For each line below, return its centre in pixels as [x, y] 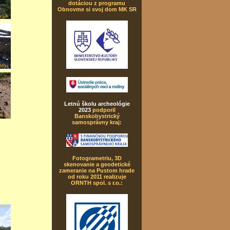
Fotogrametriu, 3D [97, 158]
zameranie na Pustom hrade [97, 170]
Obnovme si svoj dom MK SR [97, 9]
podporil [103, 110]
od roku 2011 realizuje [97, 177]
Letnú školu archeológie [97, 104]
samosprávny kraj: [97, 122]
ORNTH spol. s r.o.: [97, 183]
